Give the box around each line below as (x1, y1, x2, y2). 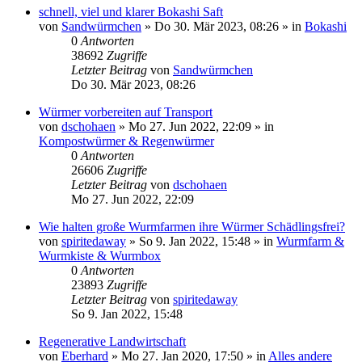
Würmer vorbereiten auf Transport (39, 105, 213, 119)
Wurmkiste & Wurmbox (39, 249, 161, 263)
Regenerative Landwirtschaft (39, 335, 186, 348)
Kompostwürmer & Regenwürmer (39, 134, 214, 148)
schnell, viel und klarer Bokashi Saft (39, 5, 223, 19)
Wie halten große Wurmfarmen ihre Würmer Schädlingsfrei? (39, 220, 345, 234)
